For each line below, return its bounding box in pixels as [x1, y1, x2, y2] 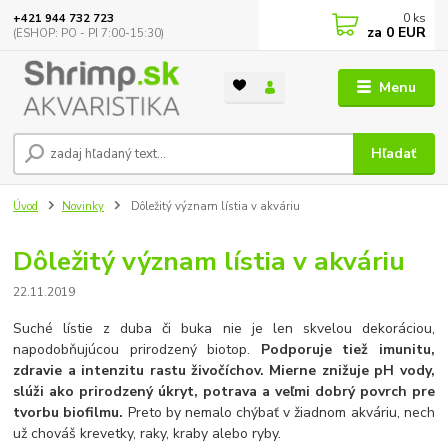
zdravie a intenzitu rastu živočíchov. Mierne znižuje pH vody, [13, 360, 435, 380]
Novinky [62, 199, 104, 215]
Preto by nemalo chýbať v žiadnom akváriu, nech [123, 402, 435, 422]
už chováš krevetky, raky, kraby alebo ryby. [13, 423, 282, 443]
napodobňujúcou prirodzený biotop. [13, 339, 261, 359]
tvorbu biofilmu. [13, 402, 124, 422]
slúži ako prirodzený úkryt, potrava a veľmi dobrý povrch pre [13, 381, 435, 401]
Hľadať [371, 144, 417, 164]
